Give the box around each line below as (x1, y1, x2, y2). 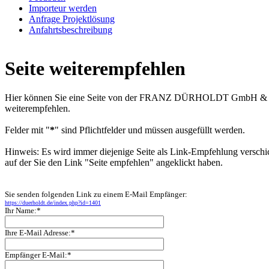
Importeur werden (29, 2, 97, 13)
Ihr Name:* (5, 206, 41, 216)
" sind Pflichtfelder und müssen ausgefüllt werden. (55, 125, 245, 136)
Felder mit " (5, 125, 50, 136)
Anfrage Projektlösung (29, 13, 115, 24)
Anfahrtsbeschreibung (29, 24, 112, 35)
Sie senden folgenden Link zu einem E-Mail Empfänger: (5, 190, 187, 199)
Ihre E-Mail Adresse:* (5, 228, 75, 238)
